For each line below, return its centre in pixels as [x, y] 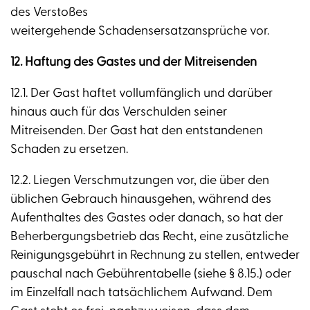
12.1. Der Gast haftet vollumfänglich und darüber [142, 93]
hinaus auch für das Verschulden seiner [119, 112]
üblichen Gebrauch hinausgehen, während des [141, 199]
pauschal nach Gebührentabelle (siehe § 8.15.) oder [151, 274]
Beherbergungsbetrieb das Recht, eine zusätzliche [149, 237]
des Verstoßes [49, 12]
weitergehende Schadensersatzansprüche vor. [140, 31]
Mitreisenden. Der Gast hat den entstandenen [137, 131]
